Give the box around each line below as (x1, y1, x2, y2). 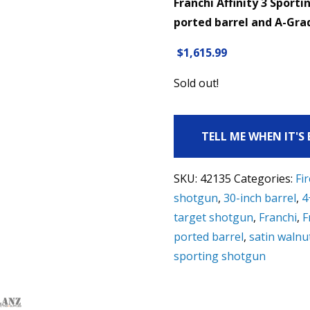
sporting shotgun (173, 248, 266, 264)
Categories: (233, 171, 295, 186)
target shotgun (173, 210, 253, 225)
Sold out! (173, 75, 219, 91)
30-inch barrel (223, 190, 296, 206)
